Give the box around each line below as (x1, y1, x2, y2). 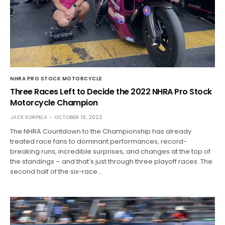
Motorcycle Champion (10, 96, 98, 108)
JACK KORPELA (10, 113, 47, 121)
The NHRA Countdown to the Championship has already (10, 126, 192, 136)
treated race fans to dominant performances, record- (10, 136, 187, 146)
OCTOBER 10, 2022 (54, 113, 102, 121)
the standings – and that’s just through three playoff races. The (10, 156, 213, 166)
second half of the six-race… (10, 166, 102, 176)
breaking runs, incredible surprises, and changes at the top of (10, 146, 211, 156)
